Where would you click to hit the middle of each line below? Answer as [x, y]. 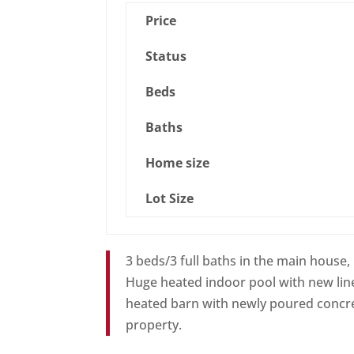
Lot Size [170, 199]
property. [154, 325]
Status [166, 56]
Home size [178, 163]
